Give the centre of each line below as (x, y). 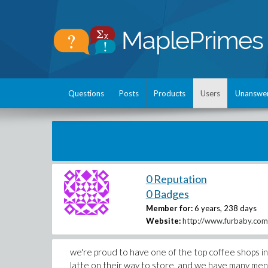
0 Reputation (176, 179)
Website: (163, 221)
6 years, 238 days (225, 208)
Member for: (169, 208)
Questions (86, 93)
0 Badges (167, 194)
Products (170, 93)
